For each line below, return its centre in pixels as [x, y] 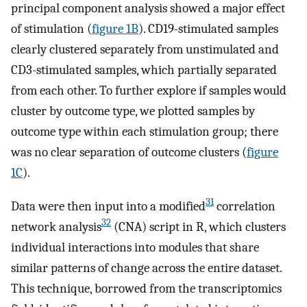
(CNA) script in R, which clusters [198, 226]
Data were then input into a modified [108, 206]
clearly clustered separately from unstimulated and [145, 49]
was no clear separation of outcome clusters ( [129, 152]
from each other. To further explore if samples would [149, 90]
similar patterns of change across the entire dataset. [146, 268]
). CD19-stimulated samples [208, 28]
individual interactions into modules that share [135, 247]
